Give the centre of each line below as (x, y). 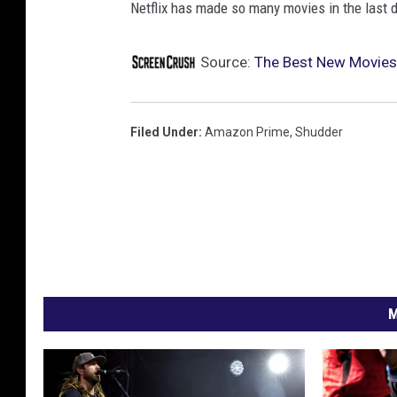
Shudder (319, 132)
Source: (226, 62)
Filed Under (164, 132)
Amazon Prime (247, 132)
